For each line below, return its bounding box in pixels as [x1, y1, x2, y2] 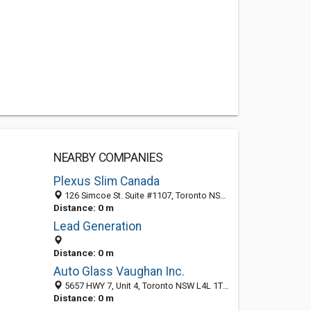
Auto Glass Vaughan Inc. [53, 264, 185, 278]
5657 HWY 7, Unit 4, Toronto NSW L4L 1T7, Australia [62, 280, 223, 291]
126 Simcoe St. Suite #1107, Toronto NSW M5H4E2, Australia [62, 190, 220, 201]
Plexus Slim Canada [53, 174, 160, 188]
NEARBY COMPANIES [53, 151, 163, 165]
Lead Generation [53, 219, 142, 233]
